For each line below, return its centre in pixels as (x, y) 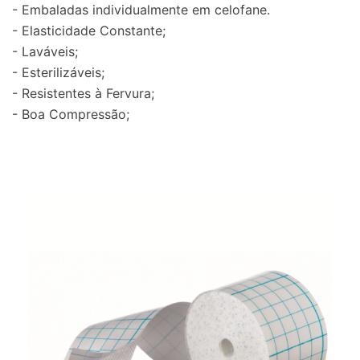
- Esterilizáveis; (58, 72)
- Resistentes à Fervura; (83, 93)
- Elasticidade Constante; (89, 30)
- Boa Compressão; (71, 114)
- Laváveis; (45, 51)
